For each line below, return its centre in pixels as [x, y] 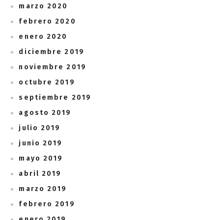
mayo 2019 [41, 159]
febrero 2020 [47, 22]
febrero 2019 [47, 204]
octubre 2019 [47, 82]
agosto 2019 [45, 113]
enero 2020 [43, 37]
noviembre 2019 [53, 67]
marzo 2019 [43, 189]
